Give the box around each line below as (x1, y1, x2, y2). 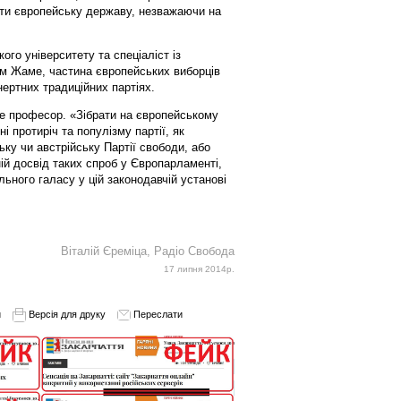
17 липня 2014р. (163, 263, 235, 274)
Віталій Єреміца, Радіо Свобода (60, 243, 235, 258)
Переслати (130, 308, 183, 320)
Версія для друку (25, 308, 106, 320)
